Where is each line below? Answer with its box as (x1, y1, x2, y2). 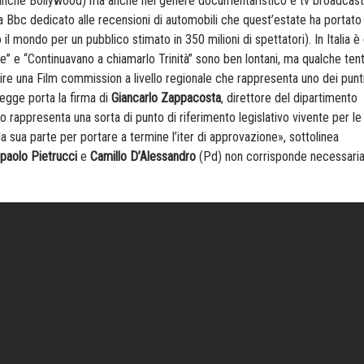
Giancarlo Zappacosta (111, 90, 221, 106)
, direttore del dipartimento (221, 90, 357, 106)
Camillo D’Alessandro (90, 149, 196, 165)
